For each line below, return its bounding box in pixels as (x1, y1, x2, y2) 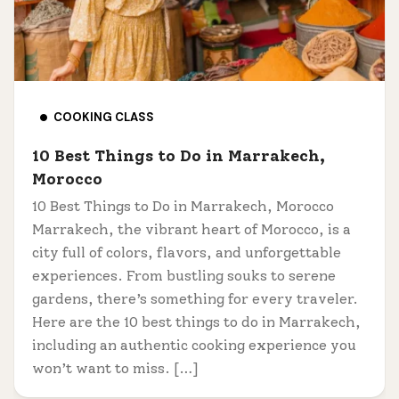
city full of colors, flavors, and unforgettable (32, 243, 341, 261)
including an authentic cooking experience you (32, 336, 356, 354)
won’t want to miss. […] (32, 359, 199, 377)
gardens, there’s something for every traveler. (32, 289, 358, 307)
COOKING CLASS (53, 109, 154, 125)
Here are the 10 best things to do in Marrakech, (32, 313, 361, 330)
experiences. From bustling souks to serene (32, 266, 336, 284)
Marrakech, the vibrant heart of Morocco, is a (32, 220, 351, 238)
